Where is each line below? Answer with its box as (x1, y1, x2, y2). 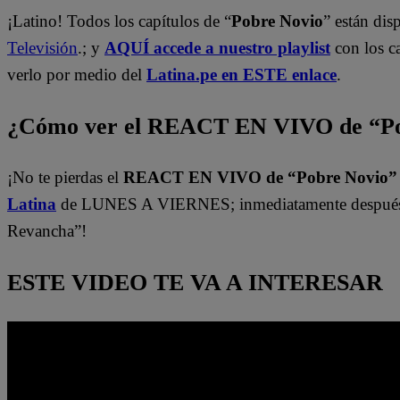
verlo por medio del (7, 65, 146, 85)
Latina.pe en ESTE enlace (146, 65, 337, 85)
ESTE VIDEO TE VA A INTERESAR (7, 269, 383, 296)
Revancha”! (7, 221, 87, 241)
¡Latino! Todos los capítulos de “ (7, 12, 231, 31)
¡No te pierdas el (7, 168, 123, 187)
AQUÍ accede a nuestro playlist (104, 38, 330, 58)
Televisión (7, 38, 78, 58)
